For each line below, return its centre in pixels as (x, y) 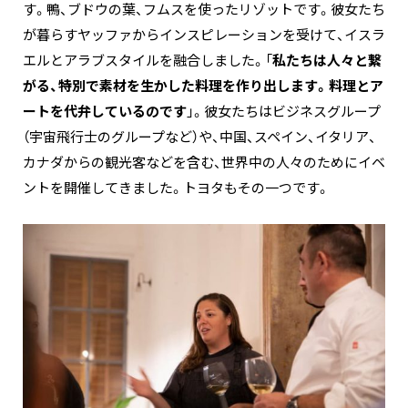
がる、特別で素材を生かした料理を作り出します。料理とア (203, 86)
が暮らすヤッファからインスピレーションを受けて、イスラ (204, 35)
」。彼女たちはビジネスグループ (284, 112)
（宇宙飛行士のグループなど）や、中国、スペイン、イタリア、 (199, 137)
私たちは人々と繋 (327, 61)
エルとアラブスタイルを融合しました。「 (148, 61)
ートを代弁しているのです (105, 112)
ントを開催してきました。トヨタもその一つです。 (176, 188)
